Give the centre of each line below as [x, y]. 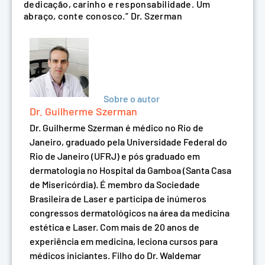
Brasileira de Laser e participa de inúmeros [118, 199]
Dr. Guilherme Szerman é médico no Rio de [117, 128]
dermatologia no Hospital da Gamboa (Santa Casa [130, 170]
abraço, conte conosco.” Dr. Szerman [103, 15]
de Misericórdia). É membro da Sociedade [115, 185]
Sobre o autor [132, 99]
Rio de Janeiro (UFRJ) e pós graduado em [115, 156]
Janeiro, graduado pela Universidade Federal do [128, 142]
